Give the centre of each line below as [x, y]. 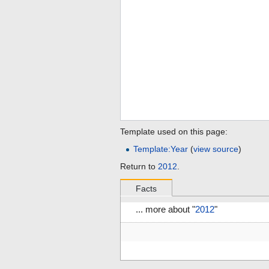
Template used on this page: [174, 132]
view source [216, 149]
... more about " [165, 210]
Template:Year [161, 149]
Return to [139, 167]
